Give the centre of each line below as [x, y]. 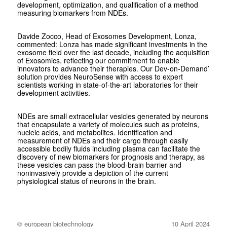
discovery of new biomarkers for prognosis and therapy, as [111, 157]
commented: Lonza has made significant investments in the [112, 44]
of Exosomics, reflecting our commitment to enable [98, 61]
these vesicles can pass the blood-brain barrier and [99, 165]
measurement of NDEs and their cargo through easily [102, 141]
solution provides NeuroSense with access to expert [100, 77]
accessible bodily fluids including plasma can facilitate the [108, 149]
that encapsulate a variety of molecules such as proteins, [108, 124]
